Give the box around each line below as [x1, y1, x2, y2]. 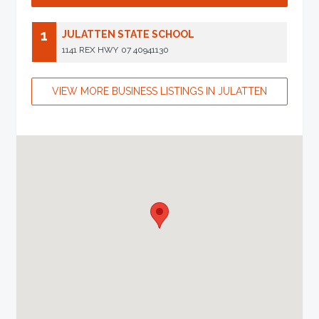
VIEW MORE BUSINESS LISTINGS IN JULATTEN [52, 85, 267, 98]
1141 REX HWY [62, 44, 119, 55]
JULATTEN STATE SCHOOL [62, 28, 195, 40]
